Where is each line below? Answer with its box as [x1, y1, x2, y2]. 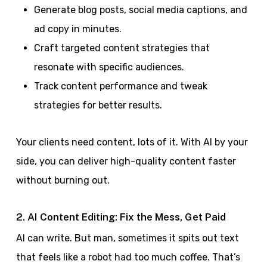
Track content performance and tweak [33, 80, 207, 92]
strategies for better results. [33, 100, 162, 111]
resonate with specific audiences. [33, 61, 184, 73]
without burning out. [15, 175, 110, 186]
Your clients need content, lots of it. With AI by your [15, 136, 248, 148]
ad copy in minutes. [33, 23, 122, 35]
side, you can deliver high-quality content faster [15, 156, 236, 167]
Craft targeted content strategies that [33, 42, 210, 54]
